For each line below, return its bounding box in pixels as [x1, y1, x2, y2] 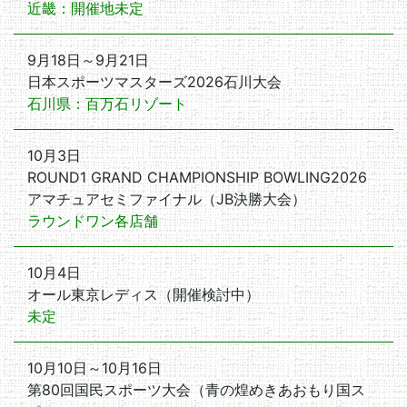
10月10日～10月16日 [27, 359, 162, 377]
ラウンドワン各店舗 [27, 212, 158, 230]
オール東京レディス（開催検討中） [27, 285, 260, 303]
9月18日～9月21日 [27, 51, 149, 69]
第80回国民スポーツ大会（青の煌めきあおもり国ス [27, 381, 365, 399]
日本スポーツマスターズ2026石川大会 [27, 73, 282, 91]
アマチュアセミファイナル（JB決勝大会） [27, 190, 306, 208]
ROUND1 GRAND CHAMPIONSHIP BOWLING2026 [27, 168, 367, 186]
